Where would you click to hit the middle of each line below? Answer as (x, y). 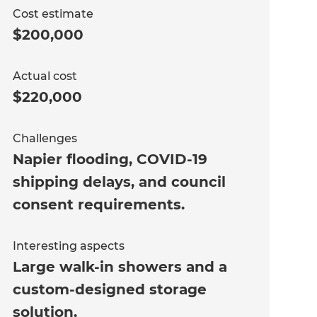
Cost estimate (53, 14)
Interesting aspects (69, 246)
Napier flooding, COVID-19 (110, 160)
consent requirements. (99, 205)
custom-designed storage (110, 290)
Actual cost (45, 76)
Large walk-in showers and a (120, 267)
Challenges (45, 139)
